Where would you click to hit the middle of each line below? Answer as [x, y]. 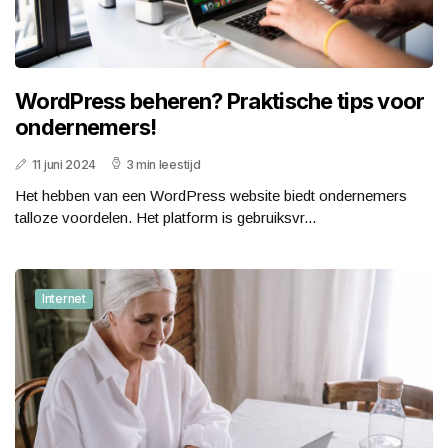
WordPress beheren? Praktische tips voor [220, 100]
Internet [64, 298]
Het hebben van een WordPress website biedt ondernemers [211, 195]
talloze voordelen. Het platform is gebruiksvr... [165, 217]
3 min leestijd [163, 164]
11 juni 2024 [64, 164]
